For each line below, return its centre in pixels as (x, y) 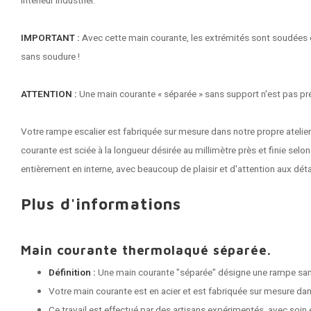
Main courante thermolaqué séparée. (146, 250)
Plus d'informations (101, 204)
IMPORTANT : (51, 38)
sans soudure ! (50, 57)
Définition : (72, 273)
